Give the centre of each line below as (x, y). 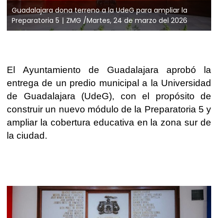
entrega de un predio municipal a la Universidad (109, 83)
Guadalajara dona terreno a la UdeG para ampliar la (100, 10)
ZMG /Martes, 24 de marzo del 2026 (127, 20)
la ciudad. (27, 135)
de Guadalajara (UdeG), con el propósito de (109, 96)
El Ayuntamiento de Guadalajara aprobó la (109, 70)
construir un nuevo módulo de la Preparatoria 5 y (109, 109)
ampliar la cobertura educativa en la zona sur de (109, 122)
